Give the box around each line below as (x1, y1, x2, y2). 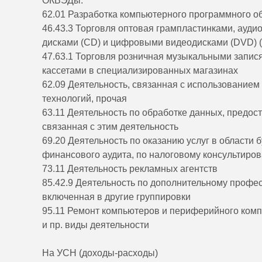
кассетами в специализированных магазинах (42, 65, 238, 76)
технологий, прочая (42, 94, 127, 104)
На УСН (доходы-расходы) (42, 248, 158, 258)
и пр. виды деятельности (42, 220, 149, 230)
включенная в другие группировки (42, 192, 191, 202)
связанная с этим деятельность (42, 122, 178, 132)
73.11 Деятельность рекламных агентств (42, 164, 218, 174)
